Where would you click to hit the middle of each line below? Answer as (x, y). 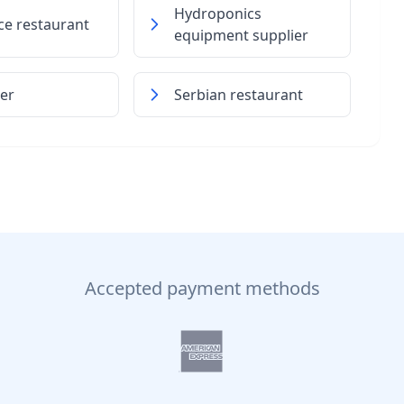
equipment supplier (241, 35)
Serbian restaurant (238, 95)
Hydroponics (217, 14)
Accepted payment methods (202, 288)
